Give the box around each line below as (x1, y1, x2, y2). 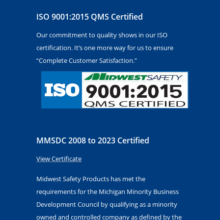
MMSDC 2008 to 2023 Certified (36, 135, 149, 146)
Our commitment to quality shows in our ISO (36, 30, 167, 40)
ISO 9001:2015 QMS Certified (36, 11, 143, 23)
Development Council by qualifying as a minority (36, 199, 177, 209)
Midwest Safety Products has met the (36, 174, 145, 183)
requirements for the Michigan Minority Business (36, 187, 179, 196)
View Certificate (36, 154, 82, 163)
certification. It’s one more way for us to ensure (36, 43, 173, 53)
